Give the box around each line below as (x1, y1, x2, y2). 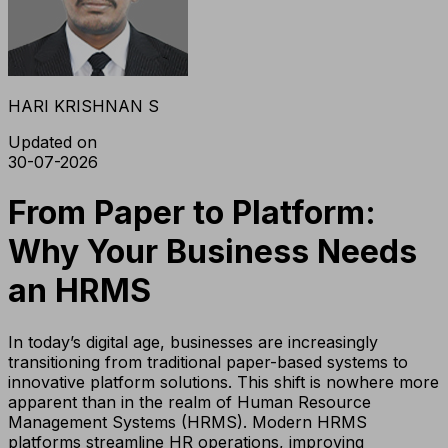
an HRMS (8, 271, 151, 311)
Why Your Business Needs (8, 232, 417, 272)
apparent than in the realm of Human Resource (8, 391, 371, 412)
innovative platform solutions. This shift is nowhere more (8, 371, 439, 392)
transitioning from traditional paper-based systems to (8, 351, 408, 372)
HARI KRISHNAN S (8, 95, 159, 116)
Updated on (8, 131, 97, 152)
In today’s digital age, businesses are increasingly (8, 331, 378, 352)
